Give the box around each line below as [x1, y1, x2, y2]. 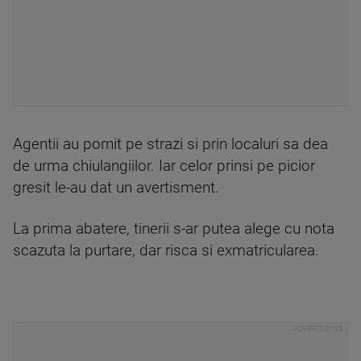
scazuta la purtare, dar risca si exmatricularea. [13, 242, 319, 259]
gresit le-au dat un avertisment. [13, 179, 219, 197]
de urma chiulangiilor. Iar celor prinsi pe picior [13, 157, 315, 175]
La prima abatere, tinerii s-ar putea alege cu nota [13, 220, 334, 238]
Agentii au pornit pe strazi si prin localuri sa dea [13, 135, 328, 153]
